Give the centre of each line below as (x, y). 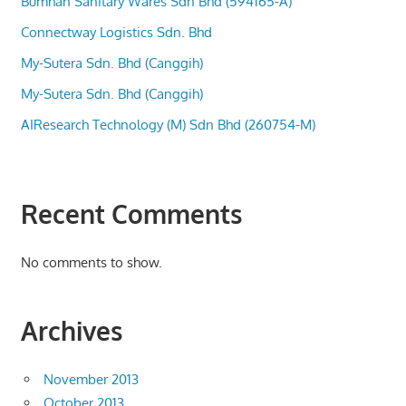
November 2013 (91, 380)
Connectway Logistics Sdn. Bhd (116, 32)
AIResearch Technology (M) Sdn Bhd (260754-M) (168, 124)
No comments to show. (91, 262)
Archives (71, 331)
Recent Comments (131, 213)
